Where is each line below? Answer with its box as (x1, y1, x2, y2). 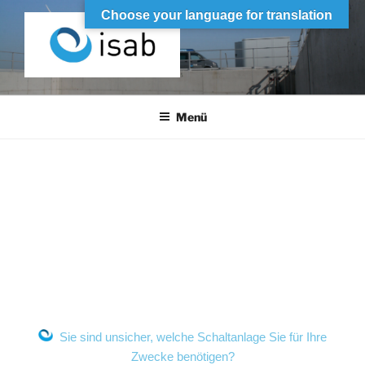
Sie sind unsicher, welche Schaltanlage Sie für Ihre (53, 330, 327, 345)
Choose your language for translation (101, 8, 332, 22)
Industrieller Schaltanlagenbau (24, 84, 178, 98)
